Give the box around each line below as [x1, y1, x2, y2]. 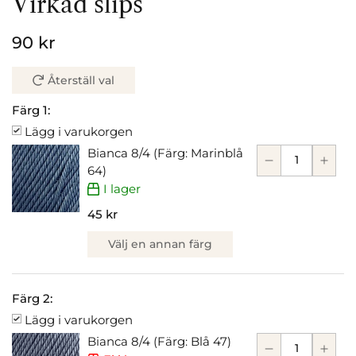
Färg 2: [12, 290, 52, 306]
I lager [103, 180, 141, 196]
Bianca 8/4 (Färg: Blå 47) [87, 333, 231, 349]
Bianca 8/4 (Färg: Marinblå [87, 145, 243, 161]
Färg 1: [12, 102, 50, 118]
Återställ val [47, 73, 114, 87]
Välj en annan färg [108, 237, 212, 250]
